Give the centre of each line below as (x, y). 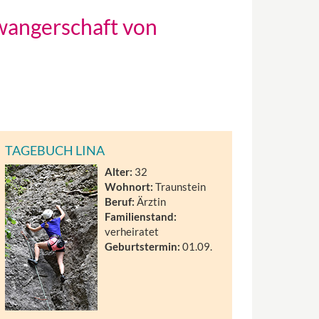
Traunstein (180, 187)
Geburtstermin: (143, 246)
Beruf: (120, 202)
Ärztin (151, 202)
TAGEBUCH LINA (55, 150)
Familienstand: (141, 216)
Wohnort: (129, 187)
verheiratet (132, 231)
